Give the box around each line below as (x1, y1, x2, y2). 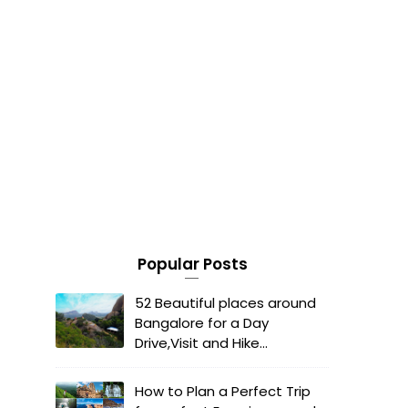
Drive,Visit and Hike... (135, 333, 268, 352)
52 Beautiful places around (135, 293, 316, 312)
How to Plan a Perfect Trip (135, 382, 311, 401)
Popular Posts (137, 253, 248, 275)
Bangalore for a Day (135, 313, 269, 332)
